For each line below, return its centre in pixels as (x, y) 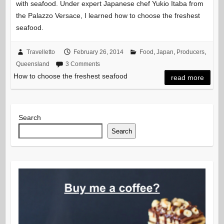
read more (188, 78)
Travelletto (40, 52)
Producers (190, 52)
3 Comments (82, 64)
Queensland (32, 64)
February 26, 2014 (98, 52)
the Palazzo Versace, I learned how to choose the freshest (108, 16)
